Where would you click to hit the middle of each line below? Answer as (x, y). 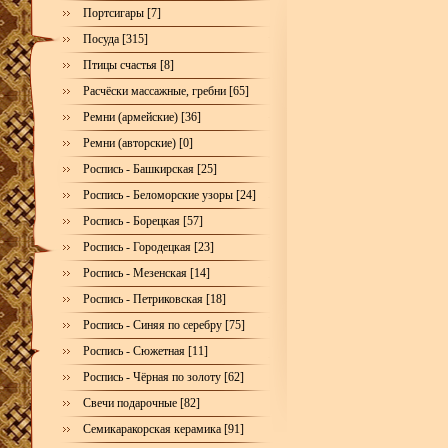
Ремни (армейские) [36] (142, 117)
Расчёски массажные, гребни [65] (166, 91)
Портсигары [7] (122, 13)
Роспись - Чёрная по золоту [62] (163, 377)
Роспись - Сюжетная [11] (145, 351)
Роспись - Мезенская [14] (146, 273)
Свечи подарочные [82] (141, 403)
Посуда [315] (115, 39)
